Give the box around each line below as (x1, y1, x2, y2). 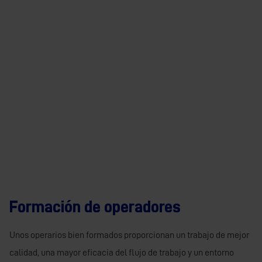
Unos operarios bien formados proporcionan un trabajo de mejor (9, 230, 249, 240)
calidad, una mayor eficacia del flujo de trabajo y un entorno (9, 248, 234, 258)
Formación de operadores (9, 199, 181, 216)
